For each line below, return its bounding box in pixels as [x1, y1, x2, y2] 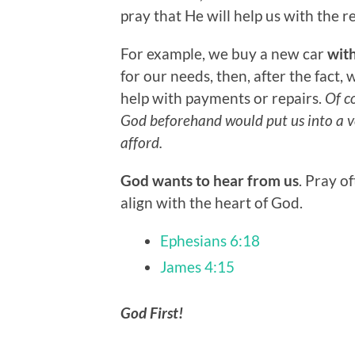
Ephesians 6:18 [160, 231, 260, 250]
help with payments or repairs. [120, 89, 322, 108]
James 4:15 [160, 258, 235, 277]
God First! [120, 303, 183, 323]
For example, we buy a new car [120, 44, 327, 63]
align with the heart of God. [120, 193, 303, 212]
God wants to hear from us [120, 171, 299, 190]
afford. [120, 133, 162, 152]
